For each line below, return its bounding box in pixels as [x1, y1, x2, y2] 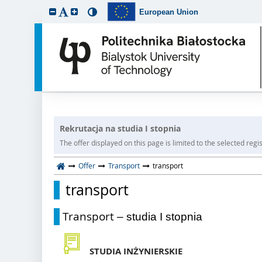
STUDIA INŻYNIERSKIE [89, 244, 182, 257]
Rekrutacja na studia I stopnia [60, 123, 181, 134]
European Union [139, 7, 199, 16]
